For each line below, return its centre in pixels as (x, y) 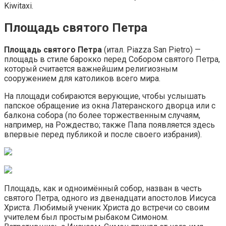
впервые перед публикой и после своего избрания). (103, 135)
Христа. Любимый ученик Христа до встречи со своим (107, 208)
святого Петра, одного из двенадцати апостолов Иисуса (110, 198)
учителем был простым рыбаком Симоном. (86, 217)
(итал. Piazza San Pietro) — (151, 50)
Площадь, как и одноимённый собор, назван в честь (103, 189)
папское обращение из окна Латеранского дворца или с (110, 106)
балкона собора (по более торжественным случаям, (102, 116)
